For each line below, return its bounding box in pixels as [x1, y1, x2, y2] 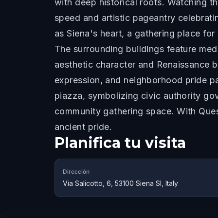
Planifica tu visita [54, 134, 186, 152]
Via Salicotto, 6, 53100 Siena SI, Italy [63, 179, 178, 187]
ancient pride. [54, 122, 112, 132]
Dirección [63, 168, 90, 175]
